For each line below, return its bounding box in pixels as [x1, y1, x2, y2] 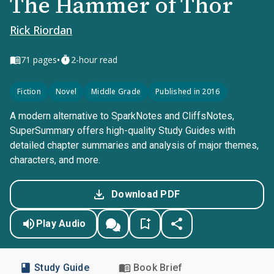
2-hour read [71, 54, 117, 65]
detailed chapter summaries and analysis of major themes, [10, 139, 259, 151]
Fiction [17, 86, 41, 97]
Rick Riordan [10, 23, 72, 37]
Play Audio [35, 218, 86, 229]
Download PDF [111, 188, 180, 200]
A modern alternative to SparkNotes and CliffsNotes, [10, 110, 234, 122]
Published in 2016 [155, 86, 220, 97]
